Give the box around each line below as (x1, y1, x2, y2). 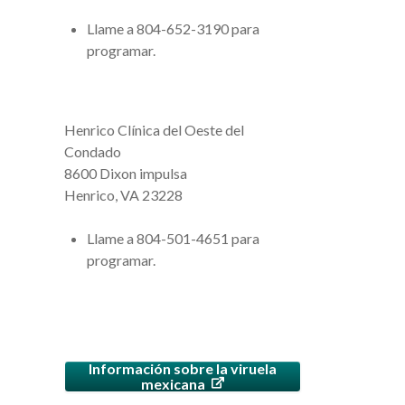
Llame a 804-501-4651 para (86, 229, 259, 247)
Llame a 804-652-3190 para (86, 19, 259, 37)
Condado (63, 142, 121, 160)
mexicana (140, 374, 208, 392)
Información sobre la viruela (88, 359, 277, 377)
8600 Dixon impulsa (63, 164, 187, 182)
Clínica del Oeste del (117, 120, 244, 138)
